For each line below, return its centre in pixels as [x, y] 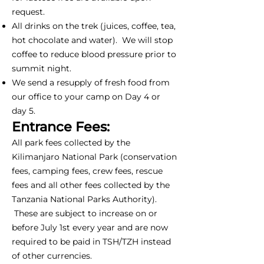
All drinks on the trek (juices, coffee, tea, [94, 26]
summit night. [42, 68]
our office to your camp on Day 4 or [86, 96]
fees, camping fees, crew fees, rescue [87, 171]
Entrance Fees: [61, 126]
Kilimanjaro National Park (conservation [94, 156]
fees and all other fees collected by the [91, 185]
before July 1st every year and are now [90, 227]
